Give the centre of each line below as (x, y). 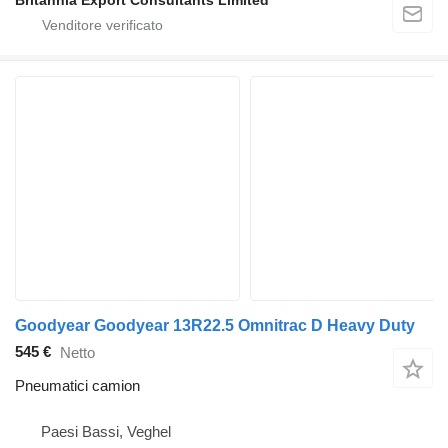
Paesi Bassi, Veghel (106, 431)
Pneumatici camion (77, 385)
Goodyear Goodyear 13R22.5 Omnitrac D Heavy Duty (215, 325)
